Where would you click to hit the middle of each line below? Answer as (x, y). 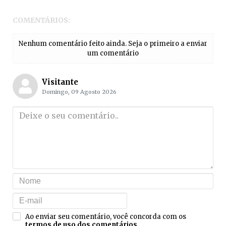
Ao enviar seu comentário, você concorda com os (106, 216)
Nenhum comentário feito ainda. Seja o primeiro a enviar (113, 44)
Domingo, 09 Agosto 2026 (79, 92)
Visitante (60, 82)
